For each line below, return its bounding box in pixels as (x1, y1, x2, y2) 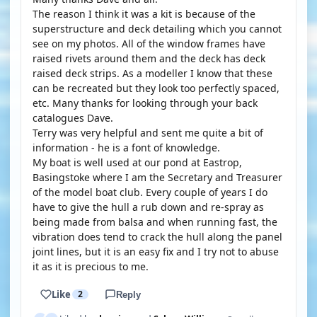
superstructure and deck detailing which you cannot (33, 22, 282, 35)
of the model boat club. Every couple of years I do (33, 185, 267, 199)
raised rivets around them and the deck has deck (33, 52, 265, 65)
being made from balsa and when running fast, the (33, 215, 277, 229)
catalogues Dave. (33, 111, 113, 125)
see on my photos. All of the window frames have (33, 37, 265, 50)
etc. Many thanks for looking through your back (33, 96, 258, 110)
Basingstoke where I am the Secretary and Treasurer (33, 171, 282, 184)
